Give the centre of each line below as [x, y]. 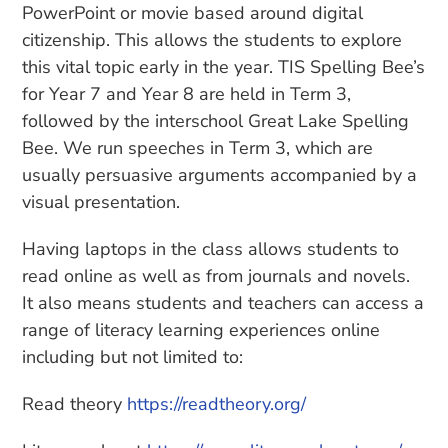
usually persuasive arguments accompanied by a [220, 175]
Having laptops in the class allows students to [211, 249]
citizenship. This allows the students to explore [212, 40]
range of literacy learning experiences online [201, 330]
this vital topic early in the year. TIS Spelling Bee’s [224, 67]
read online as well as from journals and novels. [216, 276]
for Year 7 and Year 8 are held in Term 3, [187, 94]
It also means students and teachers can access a [223, 303]
